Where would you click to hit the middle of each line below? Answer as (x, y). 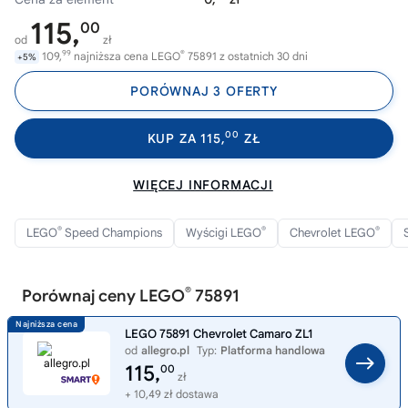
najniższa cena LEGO (126, 56)
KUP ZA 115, (186, 138)
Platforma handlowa (273, 350)
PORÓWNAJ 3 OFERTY (204, 91)
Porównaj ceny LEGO (103, 296)
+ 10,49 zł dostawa (172, 394)
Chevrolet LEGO (332, 233)
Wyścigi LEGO (224, 233)
